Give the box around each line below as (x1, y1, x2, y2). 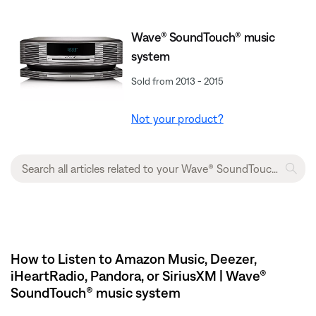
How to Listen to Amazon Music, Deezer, (11, 250, 257, 267)
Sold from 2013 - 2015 (131, 75, 224, 87)
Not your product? (131, 112, 224, 125)
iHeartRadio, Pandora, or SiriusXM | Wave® (11, 267, 267, 284)
